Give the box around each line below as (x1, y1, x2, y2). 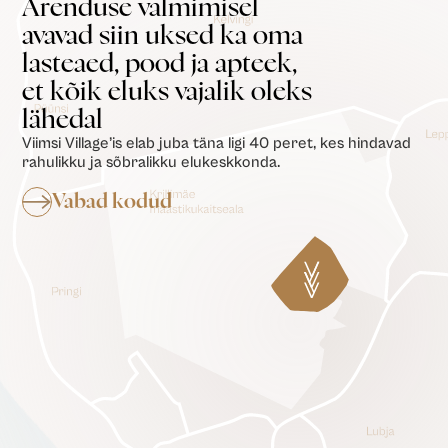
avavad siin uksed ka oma (22, 22, 304, 49)
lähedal (22, 106, 104, 133)
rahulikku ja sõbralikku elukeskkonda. (22, 152, 281, 171)
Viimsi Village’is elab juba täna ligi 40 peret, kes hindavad (22, 133, 412, 152)
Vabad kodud (52, 191, 173, 212)
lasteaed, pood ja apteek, (22, 50, 298, 77)
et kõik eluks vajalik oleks (22, 78, 313, 105)
